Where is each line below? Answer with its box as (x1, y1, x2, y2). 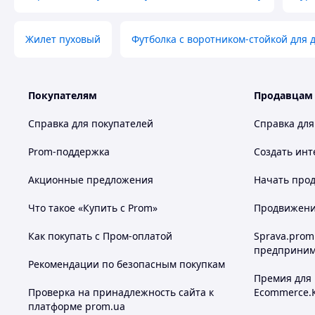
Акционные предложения (28, 173, 153, 186)
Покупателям (28, 89, 97, 102)
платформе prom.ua (28, 300, 125, 313)
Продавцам (254, 89, 313, 102)
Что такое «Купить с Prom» (28, 201, 157, 214)
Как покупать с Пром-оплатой (28, 229, 172, 243)
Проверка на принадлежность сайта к (28, 285, 214, 299)
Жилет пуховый (25, 32, 101, 46)
